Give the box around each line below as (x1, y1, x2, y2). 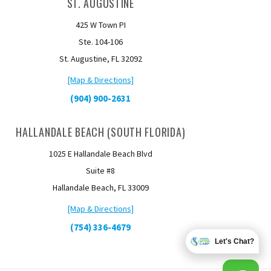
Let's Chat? (215, 237, 254, 246)
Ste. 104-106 (78, 36, 123, 47)
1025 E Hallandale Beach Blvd (48, 148, 152, 159)
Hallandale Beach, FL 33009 (52, 182, 149, 193)
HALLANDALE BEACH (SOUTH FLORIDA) (16, 124, 186, 140)
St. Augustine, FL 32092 (59, 53, 142, 64)
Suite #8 (86, 165, 116, 176)
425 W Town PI (75, 19, 126, 30)
